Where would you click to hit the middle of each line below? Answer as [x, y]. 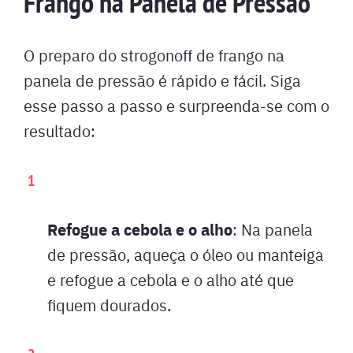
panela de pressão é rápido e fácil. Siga [162, 80]
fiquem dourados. [109, 304]
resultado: [59, 130]
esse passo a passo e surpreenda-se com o [176, 105]
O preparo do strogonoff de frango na [154, 54]
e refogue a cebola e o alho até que [171, 279]
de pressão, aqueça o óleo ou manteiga [186, 254]
